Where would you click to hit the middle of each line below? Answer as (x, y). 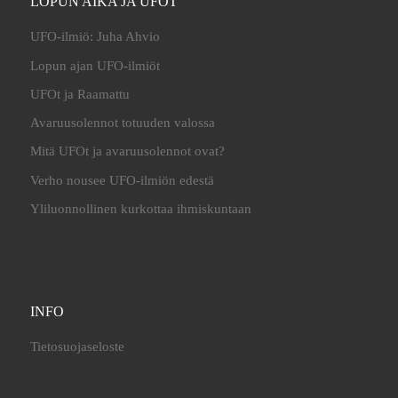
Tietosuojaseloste (77, 347)
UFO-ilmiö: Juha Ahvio (95, 37)
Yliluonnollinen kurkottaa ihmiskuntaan (140, 209)
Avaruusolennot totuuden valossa (122, 123)
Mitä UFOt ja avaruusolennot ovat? (127, 151)
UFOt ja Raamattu (80, 94)
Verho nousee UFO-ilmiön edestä (122, 180)
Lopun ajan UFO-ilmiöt (95, 65)
